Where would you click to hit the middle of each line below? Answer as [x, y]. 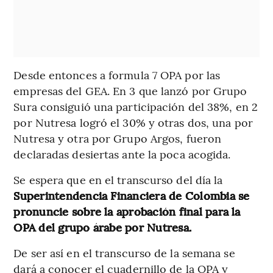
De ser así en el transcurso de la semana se [124, 252]
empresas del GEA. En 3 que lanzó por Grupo [130, 90]
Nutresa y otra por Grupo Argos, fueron [118, 138]
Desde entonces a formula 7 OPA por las [117, 74]
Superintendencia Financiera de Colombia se [132, 195]
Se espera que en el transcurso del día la [118, 179]
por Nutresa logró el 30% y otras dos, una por [133, 122]
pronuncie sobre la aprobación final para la [127, 211]
